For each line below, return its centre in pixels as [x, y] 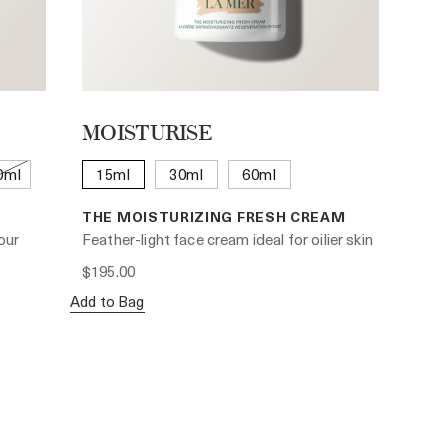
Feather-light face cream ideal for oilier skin [227, 239]
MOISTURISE [146, 135]
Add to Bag [107, 301]
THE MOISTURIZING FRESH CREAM [214, 217]
